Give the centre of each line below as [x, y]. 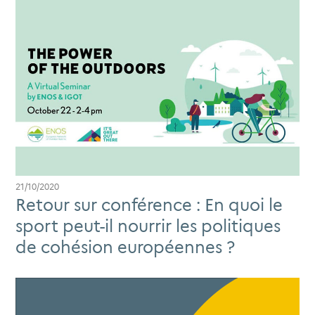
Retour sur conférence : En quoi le [149, 205]
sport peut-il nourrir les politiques [148, 226]
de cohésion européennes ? [125, 247]
